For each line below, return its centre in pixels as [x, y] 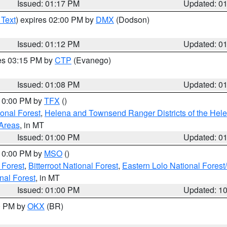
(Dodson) [132, 20]
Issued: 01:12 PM [49, 44]
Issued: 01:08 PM [49, 84]
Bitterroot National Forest [73, 165]
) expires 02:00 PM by [56, 20]
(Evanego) [91, 60]
